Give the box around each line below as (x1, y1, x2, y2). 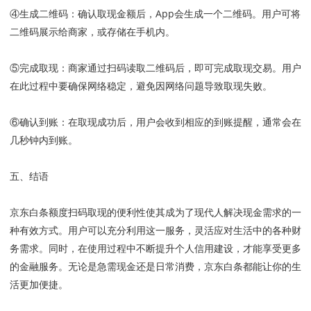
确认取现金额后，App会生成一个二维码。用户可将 (78, 7, 301, 21)
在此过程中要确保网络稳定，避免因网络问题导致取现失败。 (10, 79, 272, 93)
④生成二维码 (10, 7, 68, 21)
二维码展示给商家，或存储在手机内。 (10, 25, 175, 39)
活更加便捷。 (10, 278, 68, 292)
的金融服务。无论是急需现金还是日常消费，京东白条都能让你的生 (10, 260, 301, 274)
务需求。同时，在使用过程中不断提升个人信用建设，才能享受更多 (10, 242, 301, 255)
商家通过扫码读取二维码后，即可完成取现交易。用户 (68, 61, 301, 75)
